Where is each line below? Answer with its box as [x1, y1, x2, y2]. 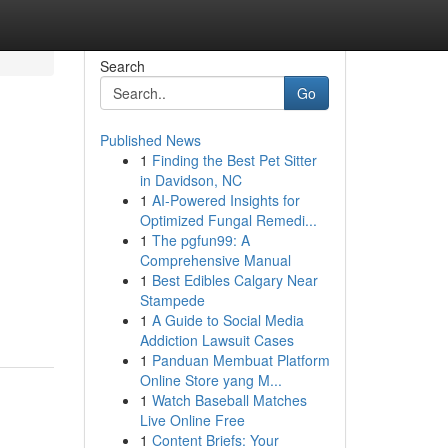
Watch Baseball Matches [151, 390, 307, 410]
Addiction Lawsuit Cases [139, 330, 294, 350]
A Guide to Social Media [151, 310, 304, 330]
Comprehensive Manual [139, 250, 291, 270]
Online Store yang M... [139, 370, 282, 390]
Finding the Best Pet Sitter [151, 150, 317, 170]
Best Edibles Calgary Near [151, 270, 318, 290]
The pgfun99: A [151, 230, 250, 250]
